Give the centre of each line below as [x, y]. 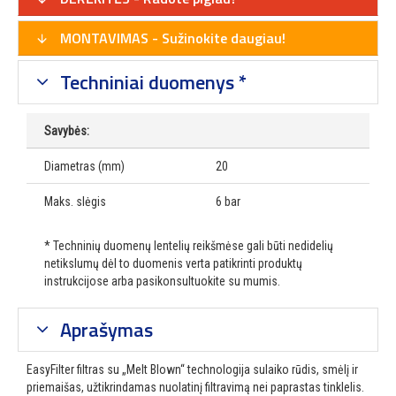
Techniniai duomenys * [151, 83]
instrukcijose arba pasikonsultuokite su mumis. [162, 282]
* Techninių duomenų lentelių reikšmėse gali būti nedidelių [189, 246]
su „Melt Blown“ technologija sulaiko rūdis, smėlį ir [232, 370]
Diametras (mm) [84, 167]
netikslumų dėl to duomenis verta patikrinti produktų [173, 264]
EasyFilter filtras [65, 370]
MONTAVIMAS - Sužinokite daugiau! [171, 38]
